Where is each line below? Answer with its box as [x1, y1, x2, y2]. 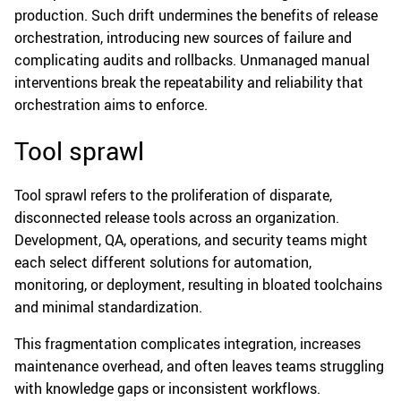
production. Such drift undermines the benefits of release [14, 4, 378, 25]
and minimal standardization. [14, 296, 202, 317]
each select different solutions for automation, [14, 252, 311, 272]
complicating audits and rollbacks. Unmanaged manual [14, 49, 370, 70]
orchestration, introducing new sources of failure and [14, 27, 352, 47]
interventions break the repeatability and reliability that [14, 72, 363, 92]
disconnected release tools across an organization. [14, 207, 339, 227]
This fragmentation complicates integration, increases [14, 333, 361, 354]
